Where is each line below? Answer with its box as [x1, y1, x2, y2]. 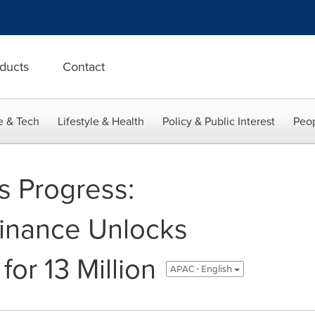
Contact [63, 58, 105, 76]
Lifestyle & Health [58, 113, 144, 129]
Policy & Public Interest [162, 113, 275, 129]
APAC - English [169, 263, 234, 274]
